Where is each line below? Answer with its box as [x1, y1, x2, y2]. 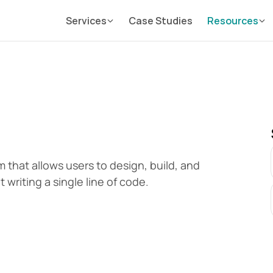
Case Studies [129, 13, 193, 27]
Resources [207, 13, 258, 27]
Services [66, 13, 107, 27]
